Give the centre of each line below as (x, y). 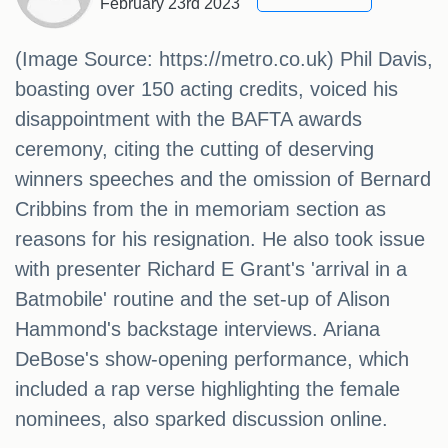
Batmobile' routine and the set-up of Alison (202, 299)
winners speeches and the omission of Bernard (223, 179)
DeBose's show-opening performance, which (212, 359)
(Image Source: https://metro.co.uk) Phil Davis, (224, 59)
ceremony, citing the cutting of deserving (194, 149)
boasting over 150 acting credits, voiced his (206, 89)
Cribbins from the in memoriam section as (200, 209)
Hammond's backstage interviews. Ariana (197, 329)
